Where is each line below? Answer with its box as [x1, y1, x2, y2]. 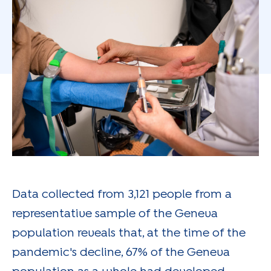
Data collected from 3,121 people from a [12, 189, 232, 200]
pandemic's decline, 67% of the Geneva [12, 247, 230, 258]
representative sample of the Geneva [12, 208, 218, 219]
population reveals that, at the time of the [12, 227, 246, 238]
